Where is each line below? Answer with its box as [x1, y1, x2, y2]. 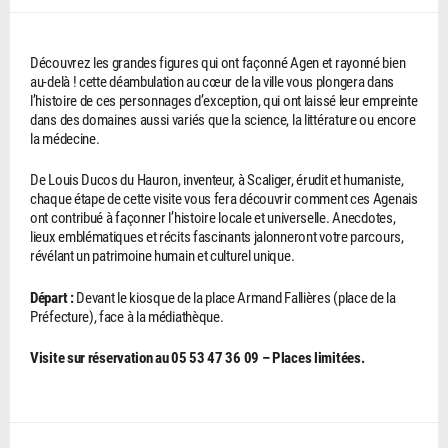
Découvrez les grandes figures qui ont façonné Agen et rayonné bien [30, 51, 406, 72]
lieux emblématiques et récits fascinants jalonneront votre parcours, [30, 226, 404, 247]
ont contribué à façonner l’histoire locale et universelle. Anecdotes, [30, 207, 396, 228]
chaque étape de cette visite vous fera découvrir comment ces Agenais [30, 188, 418, 209]
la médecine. [30, 127, 100, 148]
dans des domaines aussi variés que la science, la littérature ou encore [30, 108, 416, 129]
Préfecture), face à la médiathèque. [30, 305, 224, 326]
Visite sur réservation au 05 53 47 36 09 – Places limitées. [30, 347, 365, 368]
